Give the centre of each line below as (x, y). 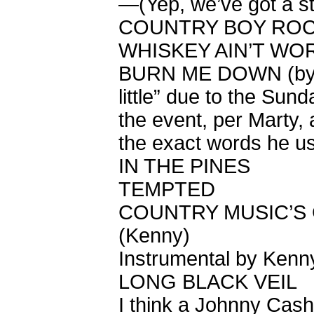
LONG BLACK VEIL (208, 282)
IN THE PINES (184, 166)
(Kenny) (154, 235)
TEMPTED (167, 189)
